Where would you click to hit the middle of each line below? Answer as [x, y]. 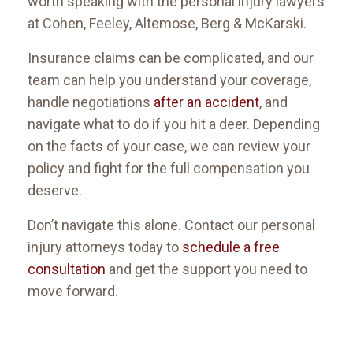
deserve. [56, 191]
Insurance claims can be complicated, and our [171, 58]
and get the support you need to [206, 269]
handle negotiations [91, 102]
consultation [67, 269]
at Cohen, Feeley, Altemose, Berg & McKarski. [169, 24]
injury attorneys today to [105, 247]
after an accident [206, 102]
